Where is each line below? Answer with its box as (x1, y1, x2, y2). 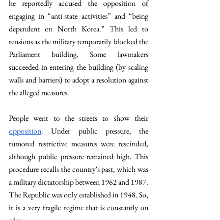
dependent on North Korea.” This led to (9, 24, 148, 34)
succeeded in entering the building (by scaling (9, 62, 148, 72)
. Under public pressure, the (41, 126, 148, 136)
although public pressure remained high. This (9, 151, 148, 162)
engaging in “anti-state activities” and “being (9, 11, 148, 21)
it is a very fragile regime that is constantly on (9, 202, 148, 213)
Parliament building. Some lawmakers (9, 49, 148, 59)
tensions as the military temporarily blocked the (9, 36, 148, 47)
